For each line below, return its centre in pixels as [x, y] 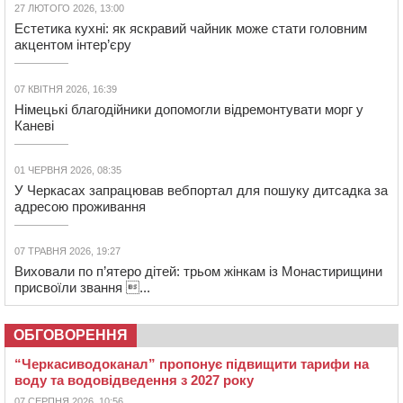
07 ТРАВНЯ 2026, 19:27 [67, 251]
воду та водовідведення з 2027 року [134, 381]
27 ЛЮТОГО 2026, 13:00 [69, 9]
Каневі [34, 126]
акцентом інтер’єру [73, 45]
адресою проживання [80, 207]
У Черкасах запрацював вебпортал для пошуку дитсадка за [201, 191]
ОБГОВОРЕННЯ [71, 336]
